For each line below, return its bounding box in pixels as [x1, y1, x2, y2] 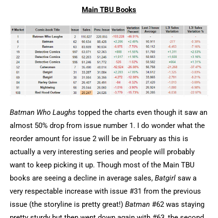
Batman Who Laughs [10, 108, 76, 117]
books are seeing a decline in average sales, [10, 174, 155, 183]
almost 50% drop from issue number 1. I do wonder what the [10, 121, 205, 130]
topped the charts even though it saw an [76, 108, 207, 117]
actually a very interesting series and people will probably [10, 147, 195, 157]
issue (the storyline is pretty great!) [10, 200, 125, 209]
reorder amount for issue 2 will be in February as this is [10, 134, 188, 144]
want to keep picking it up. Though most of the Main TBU [10, 161, 195, 170]
